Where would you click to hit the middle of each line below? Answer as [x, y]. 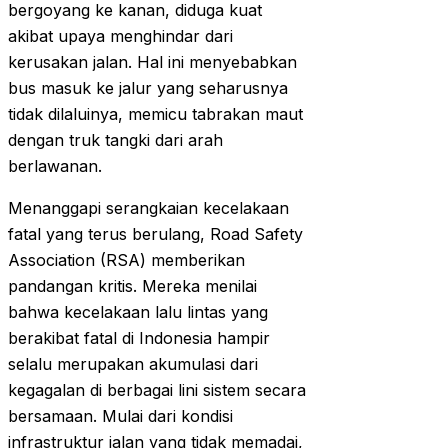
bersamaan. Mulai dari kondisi [120, 416]
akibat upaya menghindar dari [120, 36]
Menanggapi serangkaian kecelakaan [148, 208]
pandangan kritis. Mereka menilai [132, 286]
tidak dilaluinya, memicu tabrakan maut [155, 114]
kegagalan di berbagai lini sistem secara [157, 390]
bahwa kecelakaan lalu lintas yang [138, 312]
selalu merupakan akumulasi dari [133, 364]
